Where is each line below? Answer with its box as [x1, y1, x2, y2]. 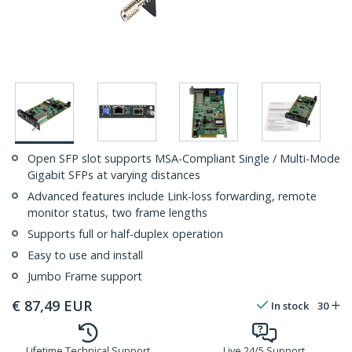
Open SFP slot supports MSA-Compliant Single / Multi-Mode [27, 151, 340, 167]
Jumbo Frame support [27, 269, 142, 284]
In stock [271, 299, 309, 313]
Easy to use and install [27, 247, 143, 263]
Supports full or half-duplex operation [27, 226, 223, 242]
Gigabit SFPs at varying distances [27, 167, 200, 183]
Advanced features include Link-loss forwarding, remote [27, 189, 317, 204]
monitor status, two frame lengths [27, 205, 207, 221]
